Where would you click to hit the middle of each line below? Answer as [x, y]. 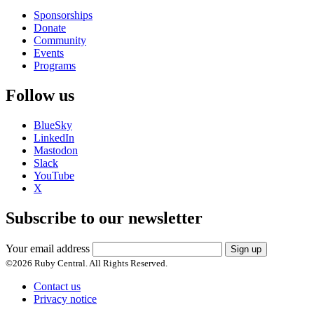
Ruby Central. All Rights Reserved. [100, 263]
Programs [55, 66]
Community [60, 41]
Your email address [48, 248]
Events [49, 53]
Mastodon [56, 150]
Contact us [57, 286]
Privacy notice [65, 299]
